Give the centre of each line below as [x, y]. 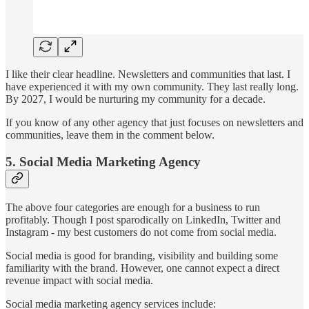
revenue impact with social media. [79, 280]
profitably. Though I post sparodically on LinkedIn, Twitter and [143, 219]
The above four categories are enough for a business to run [133, 207]
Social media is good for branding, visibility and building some [142, 255]
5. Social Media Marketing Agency [103, 162]
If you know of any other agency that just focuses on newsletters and [154, 123]
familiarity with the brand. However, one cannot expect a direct [142, 268]
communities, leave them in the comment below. [110, 135]
